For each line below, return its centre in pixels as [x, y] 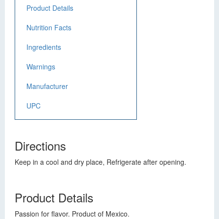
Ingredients [44, 47]
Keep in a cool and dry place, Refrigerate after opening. [100, 162]
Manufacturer [47, 86]
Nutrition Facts [49, 27]
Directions [40, 145]
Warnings [41, 66]
